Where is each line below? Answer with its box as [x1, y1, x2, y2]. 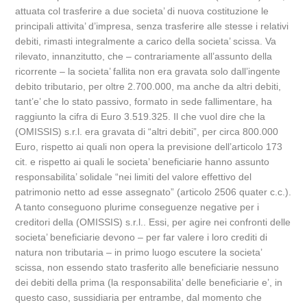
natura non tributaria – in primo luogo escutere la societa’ [15, 247, 262, 258]
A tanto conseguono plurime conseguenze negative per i [15, 201, 260, 212]
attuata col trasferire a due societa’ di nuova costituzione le [15, 5, 269, 16]
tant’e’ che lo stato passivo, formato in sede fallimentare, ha [15, 96, 273, 107]
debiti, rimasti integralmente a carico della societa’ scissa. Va [15, 36, 277, 47]
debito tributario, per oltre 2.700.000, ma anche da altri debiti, [15, 81, 282, 92]
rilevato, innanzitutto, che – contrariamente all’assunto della [15, 51, 273, 62]
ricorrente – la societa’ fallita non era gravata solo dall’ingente [15, 66, 281, 77]
